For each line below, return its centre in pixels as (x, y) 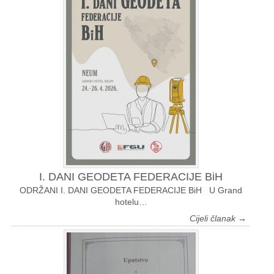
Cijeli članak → (218, 219)
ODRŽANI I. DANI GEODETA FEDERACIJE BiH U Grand (131, 191)
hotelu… (131, 202)
